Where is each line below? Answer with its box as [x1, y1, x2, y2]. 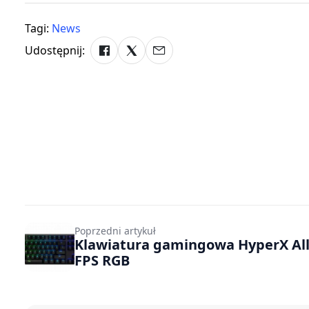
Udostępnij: [25, 43, 85, 59]
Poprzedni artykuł [74, 224, 156, 237]
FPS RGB [74, 251, 130, 270]
